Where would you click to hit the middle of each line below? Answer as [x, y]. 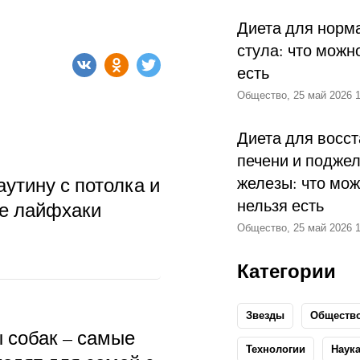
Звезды [265, 316]
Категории [286, 271]
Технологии [275, 350]
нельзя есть [280, 206]
